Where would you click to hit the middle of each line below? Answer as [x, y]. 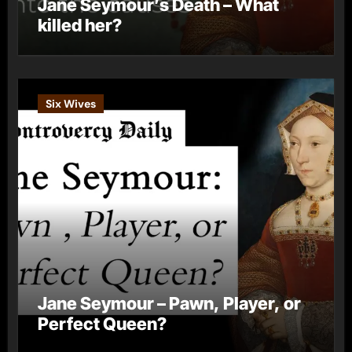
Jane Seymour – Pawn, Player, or [169, 303]
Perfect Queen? [102, 323]
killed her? [79, 25]
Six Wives [70, 103]
